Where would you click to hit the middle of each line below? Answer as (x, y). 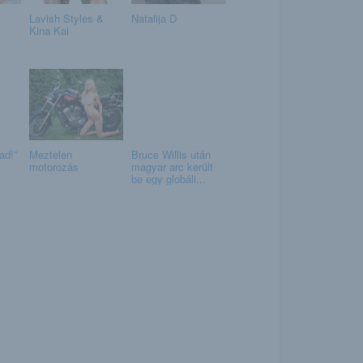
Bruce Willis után (171, 154)
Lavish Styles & (66, 18)
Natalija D (154, 18)
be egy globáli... (169, 178)
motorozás (53, 166)
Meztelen (50, 154)
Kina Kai (49, 30)
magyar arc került (172, 166)
